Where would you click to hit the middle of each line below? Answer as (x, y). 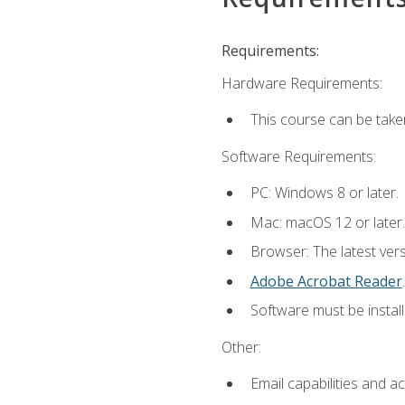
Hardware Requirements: (301, 84)
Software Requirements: (298, 156)
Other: (241, 347)
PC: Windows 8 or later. (324, 193)
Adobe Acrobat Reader (326, 281)
